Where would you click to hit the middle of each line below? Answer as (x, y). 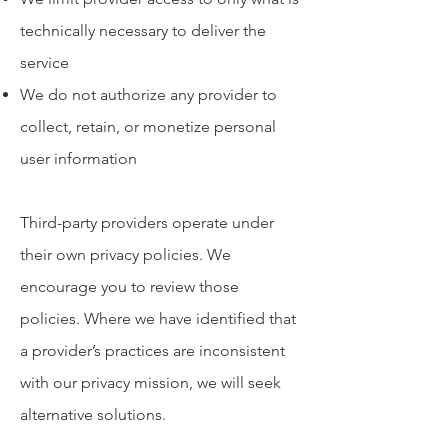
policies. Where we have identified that (158, 318)
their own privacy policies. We (125, 254)
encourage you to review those (129, 286)
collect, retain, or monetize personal (148, 126)
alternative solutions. (93, 414)
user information (78, 158)
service (44, 62)
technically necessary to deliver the (143, 30)
